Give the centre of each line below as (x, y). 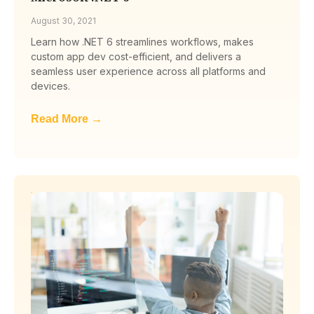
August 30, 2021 (63, 20)
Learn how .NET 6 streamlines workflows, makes (142, 41)
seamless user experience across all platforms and (148, 71)
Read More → (67, 118)
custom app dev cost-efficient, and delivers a (136, 56)
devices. (50, 86)
